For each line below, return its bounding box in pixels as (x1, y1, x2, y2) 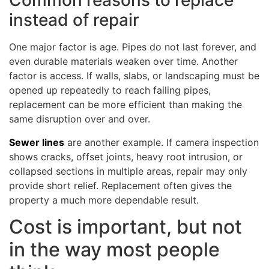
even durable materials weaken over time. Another (9, 55, 238, 68)
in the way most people (9, 237, 220, 261)
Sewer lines (9, 136, 64, 148)
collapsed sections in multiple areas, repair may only (9, 165, 247, 177)
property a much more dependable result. (9, 193, 199, 206)
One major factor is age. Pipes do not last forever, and (9, 41, 256, 53)
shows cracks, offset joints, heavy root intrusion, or (9, 150, 243, 163)
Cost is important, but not (9, 214, 242, 238)
